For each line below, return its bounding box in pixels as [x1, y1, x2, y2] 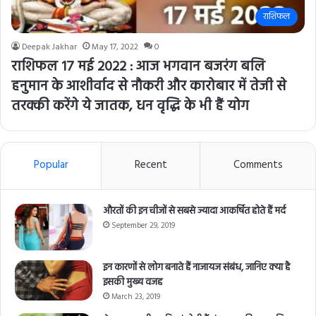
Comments [233, 157, 283, 174]
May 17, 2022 [92, 40, 138, 55]
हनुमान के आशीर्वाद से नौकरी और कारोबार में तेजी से [11, 75, 286, 99]
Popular [33, 157, 68, 174]
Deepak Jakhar [22, 40, 77, 55]
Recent [134, 157, 167, 174]
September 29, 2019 [111, 219, 175, 233]
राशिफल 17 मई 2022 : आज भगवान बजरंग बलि [11, 56, 265, 79]
